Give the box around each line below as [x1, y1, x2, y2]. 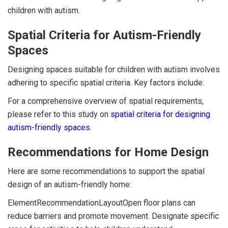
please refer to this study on [8, 109, 110, 119]
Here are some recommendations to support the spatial [8, 166, 205, 176]
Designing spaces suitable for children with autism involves [8, 64, 220, 74]
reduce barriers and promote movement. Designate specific [8, 211, 219, 221]
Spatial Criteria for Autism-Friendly [8, 27, 201, 42]
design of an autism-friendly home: [8, 179, 131, 189]
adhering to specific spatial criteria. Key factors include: [8, 77, 204, 88]
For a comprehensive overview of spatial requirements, [8, 96, 204, 106]
